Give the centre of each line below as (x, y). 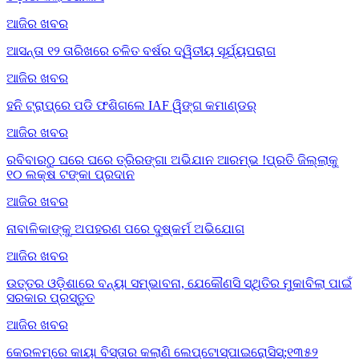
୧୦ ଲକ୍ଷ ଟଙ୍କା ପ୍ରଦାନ (71, 174)
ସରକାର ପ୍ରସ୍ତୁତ (50, 297)
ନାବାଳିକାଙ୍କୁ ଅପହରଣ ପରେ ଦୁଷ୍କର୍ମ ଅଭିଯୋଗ (125, 228)
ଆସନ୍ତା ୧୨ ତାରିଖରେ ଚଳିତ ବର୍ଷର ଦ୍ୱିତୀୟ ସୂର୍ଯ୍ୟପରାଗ (141, 50)
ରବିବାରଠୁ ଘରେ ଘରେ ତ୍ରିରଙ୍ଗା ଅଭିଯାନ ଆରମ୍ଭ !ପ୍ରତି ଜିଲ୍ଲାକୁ (172, 159)
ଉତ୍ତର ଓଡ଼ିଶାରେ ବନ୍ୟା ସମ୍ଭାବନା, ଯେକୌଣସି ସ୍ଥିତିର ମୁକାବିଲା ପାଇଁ (179, 283)
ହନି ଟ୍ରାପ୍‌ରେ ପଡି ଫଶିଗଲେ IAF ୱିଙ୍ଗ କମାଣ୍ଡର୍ (131, 105)
